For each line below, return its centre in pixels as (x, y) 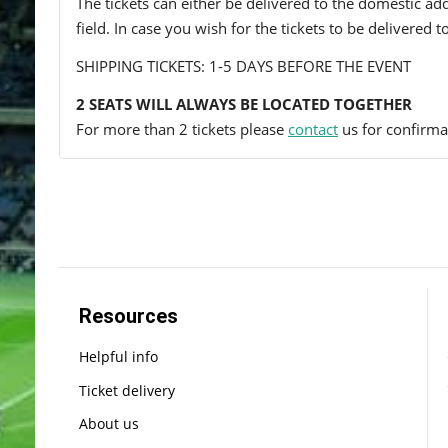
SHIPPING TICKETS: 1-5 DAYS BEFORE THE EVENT (243, 65)
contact (313, 128)
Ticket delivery (127, 390)
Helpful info (118, 356)
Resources (128, 315)
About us (109, 424)
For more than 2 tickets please (182, 128)
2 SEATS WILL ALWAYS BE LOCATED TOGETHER (244, 103)
